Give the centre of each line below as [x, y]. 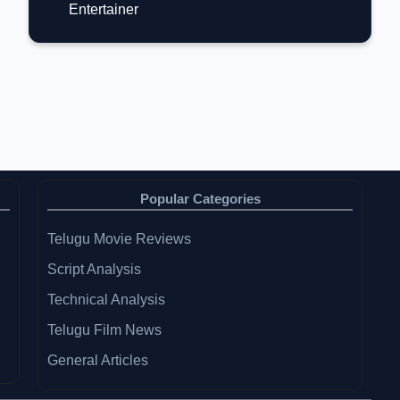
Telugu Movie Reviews [119, 239]
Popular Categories [200, 199]
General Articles [98, 360]
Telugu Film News [104, 330]
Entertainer [104, 9]
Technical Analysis [106, 300]
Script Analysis [94, 269]
